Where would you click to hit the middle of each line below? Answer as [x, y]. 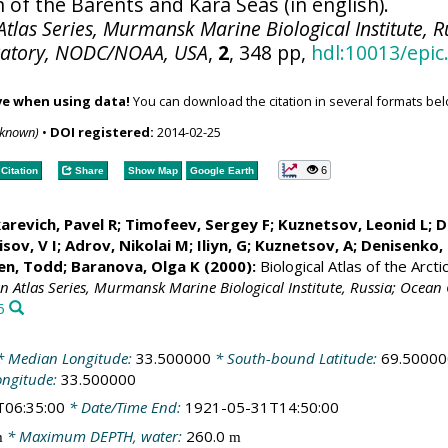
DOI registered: [101, 132]
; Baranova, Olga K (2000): [159, 266]
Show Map [152, 170]
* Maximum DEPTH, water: [94, 435]
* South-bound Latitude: [295, 357]
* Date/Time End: [124, 407]
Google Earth [221, 170]
